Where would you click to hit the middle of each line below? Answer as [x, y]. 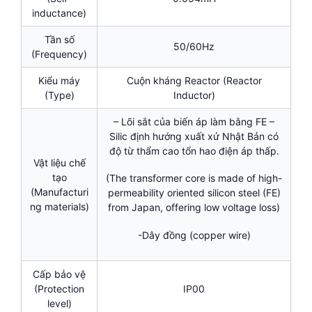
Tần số [59, 40]
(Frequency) [59, 54]
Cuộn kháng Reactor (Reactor [194, 81]
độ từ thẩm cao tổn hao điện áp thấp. [194, 151]
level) [59, 304]
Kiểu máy [59, 81]
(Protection [59, 289]
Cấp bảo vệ [59, 274]
